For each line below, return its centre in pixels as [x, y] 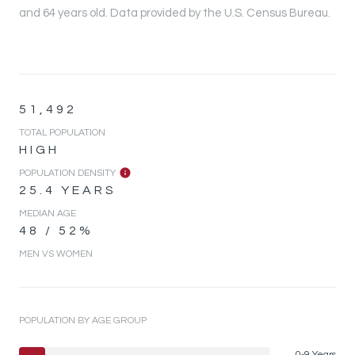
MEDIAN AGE [48, 213]
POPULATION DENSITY [67, 173]
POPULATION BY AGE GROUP [83, 320]
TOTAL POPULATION [62, 132]
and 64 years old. [63, 13]
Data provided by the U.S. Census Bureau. [219, 13]
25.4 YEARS [68, 190]
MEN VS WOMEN [56, 254]
